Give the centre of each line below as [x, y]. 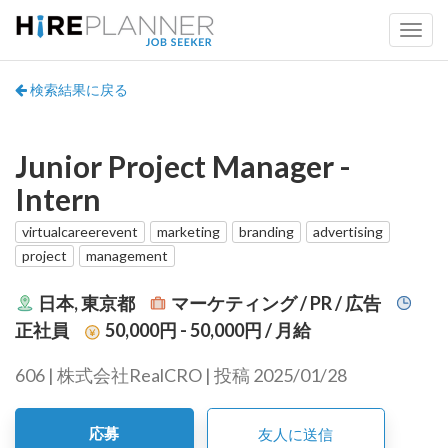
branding [266, 231]
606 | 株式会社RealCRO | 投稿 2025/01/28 [181, 374]
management [127, 255]
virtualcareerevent [80, 231]
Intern [58, 199]
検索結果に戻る [77, 89]
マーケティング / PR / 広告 [276, 302]
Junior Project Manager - [183, 166]
